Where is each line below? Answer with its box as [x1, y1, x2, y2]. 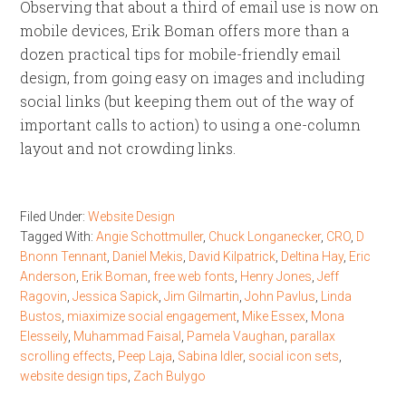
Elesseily [20, 329, 69, 343]
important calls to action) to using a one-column [20, 115, 362, 134]
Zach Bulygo [133, 369, 207, 383]
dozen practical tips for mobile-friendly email [20, 44, 342, 63]
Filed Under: [20, 209, 89, 224]
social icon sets [248, 349, 340, 363]
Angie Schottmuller [96, 229, 204, 244]
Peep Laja [118, 349, 173, 363]
